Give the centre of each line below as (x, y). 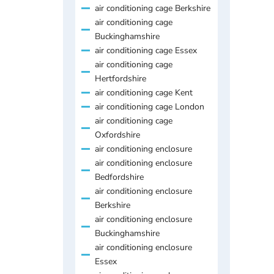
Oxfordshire (117, 135)
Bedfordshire (119, 177)
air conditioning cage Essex (146, 50)
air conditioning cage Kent (144, 92)
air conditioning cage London (150, 106)
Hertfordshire (120, 78)
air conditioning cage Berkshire (153, 8)
